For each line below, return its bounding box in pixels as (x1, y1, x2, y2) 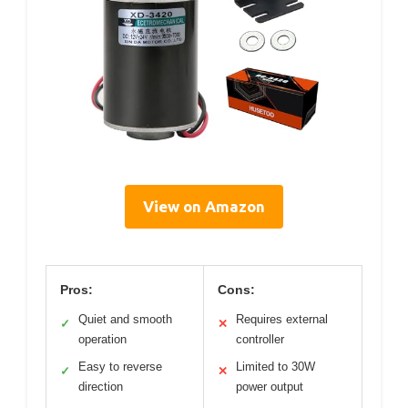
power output (236, 380, 303, 393)
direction (78, 380, 123, 393)
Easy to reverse (78, 360, 162, 373)
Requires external (236, 312, 328, 326)
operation (78, 332, 127, 346)
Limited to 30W (236, 360, 315, 373)
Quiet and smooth (78, 312, 172, 326)
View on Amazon (143, 198, 265, 215)
